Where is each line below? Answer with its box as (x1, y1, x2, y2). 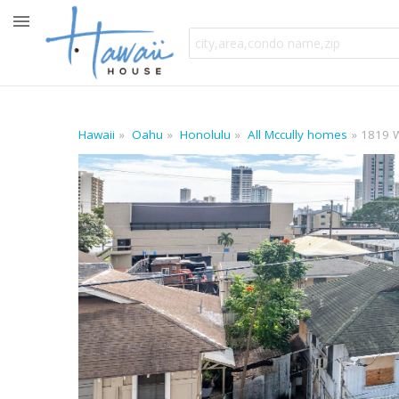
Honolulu (180, 126, 231, 142)
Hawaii (78, 126, 115, 142)
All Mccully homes (248, 126, 347, 142)
